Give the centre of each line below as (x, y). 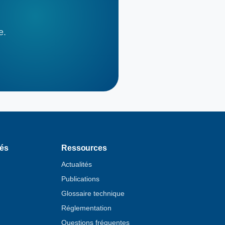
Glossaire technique (93, 193)
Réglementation (87, 208)
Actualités (77, 164)
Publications (81, 179)
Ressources (84, 148)
